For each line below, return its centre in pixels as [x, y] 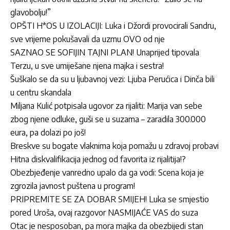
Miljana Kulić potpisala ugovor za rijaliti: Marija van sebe [106, 106]
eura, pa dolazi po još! [48, 133]
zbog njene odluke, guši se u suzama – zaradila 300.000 [108, 119]
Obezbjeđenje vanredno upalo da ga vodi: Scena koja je [107, 173]
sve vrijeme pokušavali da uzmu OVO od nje [88, 39]
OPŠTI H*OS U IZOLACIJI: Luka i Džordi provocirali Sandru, [113, 26]
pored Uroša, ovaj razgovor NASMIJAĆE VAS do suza [104, 213]
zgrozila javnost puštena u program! [73, 186]
